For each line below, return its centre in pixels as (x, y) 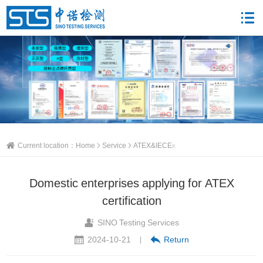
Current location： (47, 145)
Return (176, 240)
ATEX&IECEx (154, 145)
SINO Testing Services (138, 222)
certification (131, 201)
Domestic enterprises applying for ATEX (131, 183)
